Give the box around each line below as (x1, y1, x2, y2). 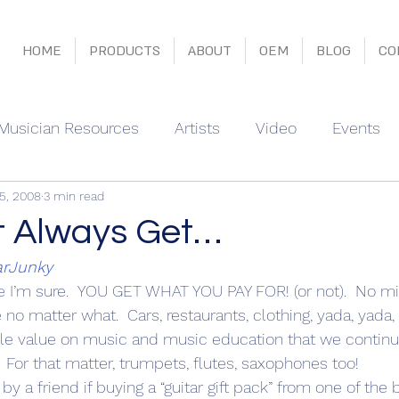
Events (332, 118, 380, 137)
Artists (175, 118, 220, 137)
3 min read (44, 188, 104, 203)
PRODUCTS (88, 42, 160, 60)
